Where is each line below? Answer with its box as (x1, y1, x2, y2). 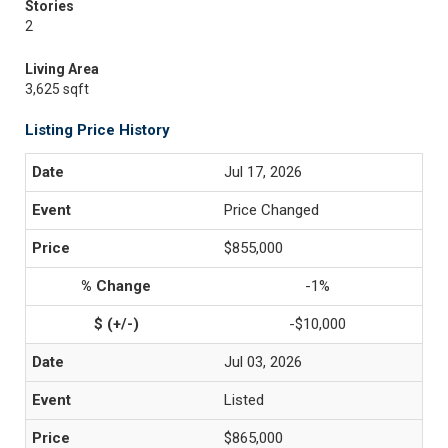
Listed (224, 391, 264, 409)
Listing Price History (25, 121, 170, 139)
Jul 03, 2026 (224, 353, 302, 371)
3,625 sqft (25, 81, 89, 97)
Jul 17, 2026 (224, 163, 302, 181)
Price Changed (224, 201, 319, 219)
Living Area (25, 61, 99, 77)
